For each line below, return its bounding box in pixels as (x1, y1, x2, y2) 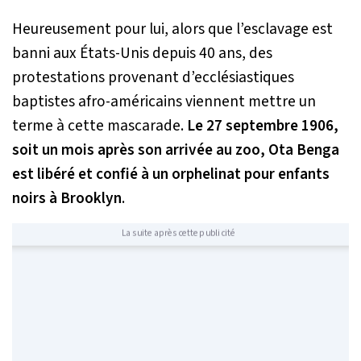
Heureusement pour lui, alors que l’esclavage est (12, 18, 333, 41)
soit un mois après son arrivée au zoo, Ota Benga (12, 139, 339, 162)
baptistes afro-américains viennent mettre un (12, 90, 316, 114)
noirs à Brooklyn (12, 187, 122, 210)
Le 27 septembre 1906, (187, 114, 338, 138)
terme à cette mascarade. (12, 114, 187, 138)
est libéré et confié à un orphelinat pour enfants (12, 163, 330, 186)
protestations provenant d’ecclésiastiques (12, 66, 294, 89)
